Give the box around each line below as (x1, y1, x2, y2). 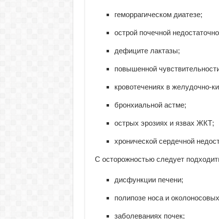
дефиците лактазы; (114, 46, 180, 55)
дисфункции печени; (114, 175, 183, 184)
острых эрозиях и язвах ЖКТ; (114, 119, 214, 127)
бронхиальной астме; (114, 101, 186, 109)
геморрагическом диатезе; (114, 10, 202, 19)
